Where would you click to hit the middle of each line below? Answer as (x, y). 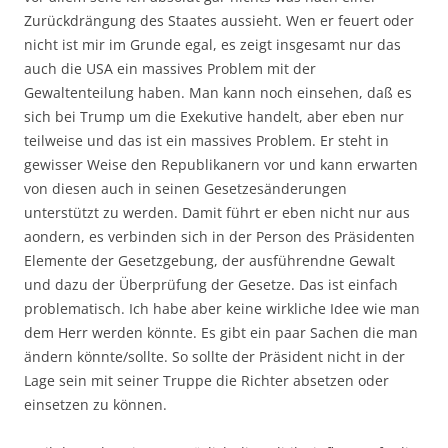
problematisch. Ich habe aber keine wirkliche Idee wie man (222, 308)
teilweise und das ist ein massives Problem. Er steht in (206, 140)
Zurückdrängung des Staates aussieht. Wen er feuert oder (219, 20)
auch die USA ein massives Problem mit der (170, 68)
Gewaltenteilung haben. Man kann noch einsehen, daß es (218, 92)
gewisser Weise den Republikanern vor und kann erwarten (221, 164)
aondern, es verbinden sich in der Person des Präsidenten (219, 236)
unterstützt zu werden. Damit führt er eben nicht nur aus (217, 212)
